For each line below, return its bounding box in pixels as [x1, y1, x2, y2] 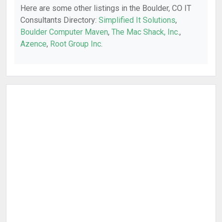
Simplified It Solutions [99, 15, 175, 25]
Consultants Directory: [20, 15, 99, 25]
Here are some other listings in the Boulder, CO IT [20, 3, 191, 13]
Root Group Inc [50, 39, 101, 49]
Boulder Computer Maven [20, 27, 108, 37]
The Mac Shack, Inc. [111, 27, 179, 37]
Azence [20, 39, 47, 49]
